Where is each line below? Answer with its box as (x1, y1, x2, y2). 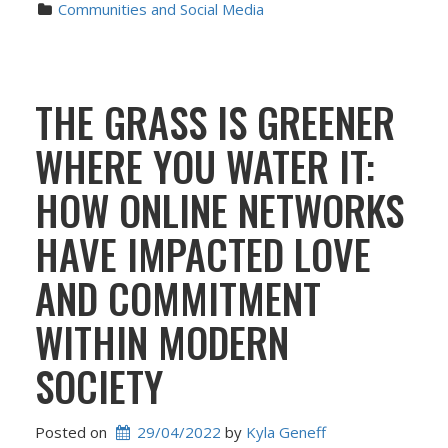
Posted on (35, 421, 111, 442)
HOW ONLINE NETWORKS (35, 180, 404, 240)
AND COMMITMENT (35, 268, 321, 328)
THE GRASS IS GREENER (35, 92, 395, 152)
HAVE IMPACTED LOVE (35, 224, 371, 284)
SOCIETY (35, 356, 163, 416)
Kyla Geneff (246, 421, 326, 442)
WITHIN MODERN (35, 312, 289, 372)
